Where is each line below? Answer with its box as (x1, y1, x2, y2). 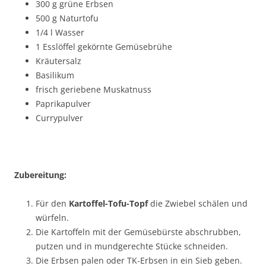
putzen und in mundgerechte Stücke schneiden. (36, 240, 228, 252)
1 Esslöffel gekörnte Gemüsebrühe (36, 40, 172, 52)
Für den (36, 197, 69, 209)
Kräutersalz (36, 55, 81, 66)
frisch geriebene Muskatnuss (36, 83, 151, 95)
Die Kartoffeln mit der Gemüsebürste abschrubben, (36, 226, 241, 237)
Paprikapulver (36, 97, 91, 109)
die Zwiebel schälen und (150, 197, 248, 209)
